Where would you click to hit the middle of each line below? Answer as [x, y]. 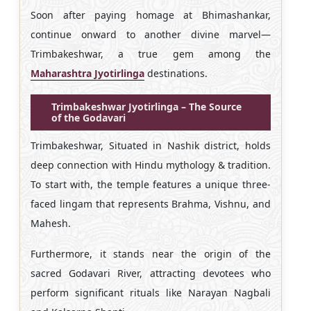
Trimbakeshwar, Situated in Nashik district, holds [151, 145]
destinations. [176, 73]
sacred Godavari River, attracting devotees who [151, 273]
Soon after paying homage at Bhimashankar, [151, 15]
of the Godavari [89, 117]
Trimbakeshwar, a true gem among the [151, 53]
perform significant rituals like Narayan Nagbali [151, 292]
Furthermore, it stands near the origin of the [151, 253]
